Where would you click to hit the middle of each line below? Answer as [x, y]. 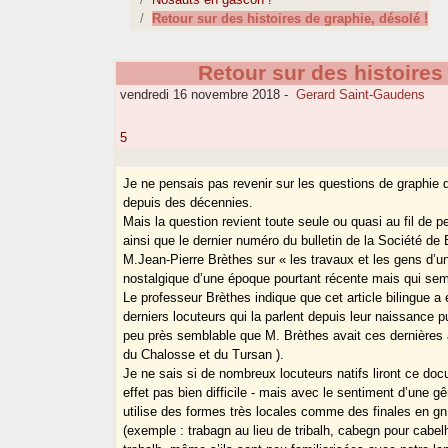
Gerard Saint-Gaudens [361, 95]
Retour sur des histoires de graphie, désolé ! [290, 19]
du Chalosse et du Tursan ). [204, 355]
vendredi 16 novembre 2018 [198, 95]
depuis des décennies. [188, 203]
